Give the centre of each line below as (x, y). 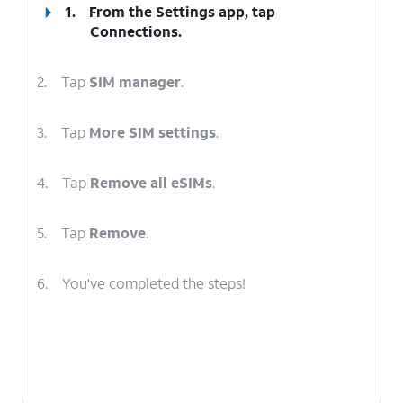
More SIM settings (152, 132)
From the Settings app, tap (183, 11)
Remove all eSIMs (151, 182)
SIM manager (135, 81)
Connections (134, 31)
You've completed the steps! (154, 283)
